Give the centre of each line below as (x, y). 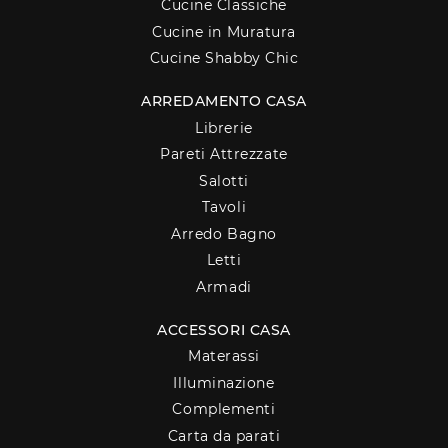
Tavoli (224, 207)
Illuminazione (224, 382)
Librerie (224, 127)
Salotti (224, 180)
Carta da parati (224, 435)
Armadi (224, 286)
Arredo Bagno (224, 233)
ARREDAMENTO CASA (224, 101)
